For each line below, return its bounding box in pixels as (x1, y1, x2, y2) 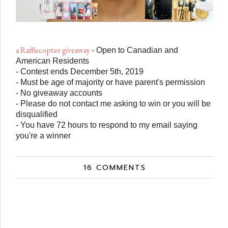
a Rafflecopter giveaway (16, 44, 90, 55)
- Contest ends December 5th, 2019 (16, 66, 144, 76)
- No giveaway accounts (16, 88, 104, 97)
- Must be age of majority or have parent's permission (16, 77, 207, 87)
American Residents (16, 55, 91, 65)
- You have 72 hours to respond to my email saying (16, 120, 197, 129)
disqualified (16, 109, 60, 119)
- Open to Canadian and (92, 45, 178, 54)
